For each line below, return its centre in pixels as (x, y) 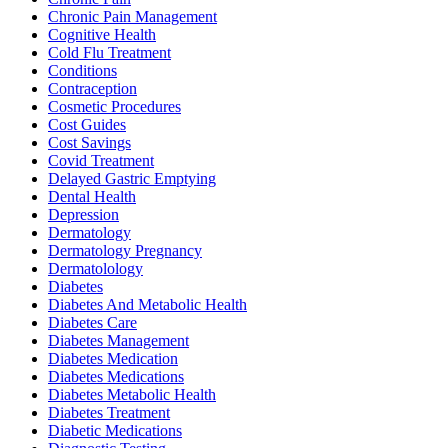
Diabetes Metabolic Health (132, 395)
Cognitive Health (102, 35)
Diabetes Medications (116, 377)
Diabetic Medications (115, 431)
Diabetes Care (92, 323)
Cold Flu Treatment (109, 53)
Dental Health (92, 197)
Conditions (82, 71)
